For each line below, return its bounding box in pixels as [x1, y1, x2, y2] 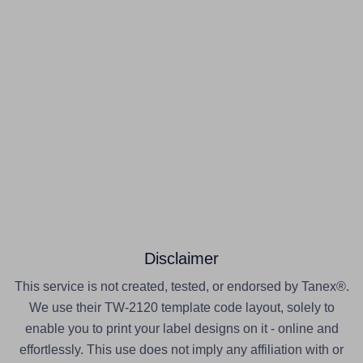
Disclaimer [144, 250, 219, 268]
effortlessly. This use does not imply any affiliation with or [19, 343, 344, 357]
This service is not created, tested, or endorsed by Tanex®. [14, 280, 349, 294]
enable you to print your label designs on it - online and [24, 322, 339, 336]
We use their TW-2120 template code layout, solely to [28, 301, 335, 315]
